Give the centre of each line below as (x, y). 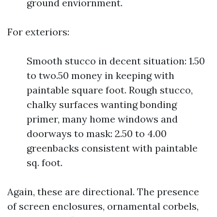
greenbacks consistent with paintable (112, 148)
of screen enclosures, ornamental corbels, (103, 206)
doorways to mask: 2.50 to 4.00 (97, 133)
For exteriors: (38, 32)
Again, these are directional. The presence (103, 192)
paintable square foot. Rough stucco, (110, 90)
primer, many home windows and (102, 119)
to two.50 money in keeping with (101, 75)
